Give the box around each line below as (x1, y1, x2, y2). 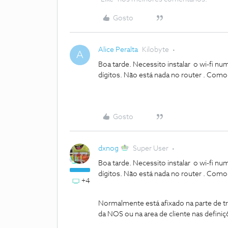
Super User (133, 145, 169, 152)
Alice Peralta (98, 46, 138, 53)
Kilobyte (142, 46, 169, 53)
